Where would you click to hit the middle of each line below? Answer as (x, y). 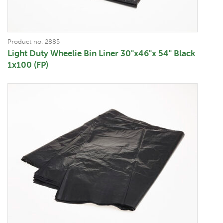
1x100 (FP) (28, 64)
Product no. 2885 (34, 41)
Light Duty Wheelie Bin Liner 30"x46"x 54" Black (101, 53)
